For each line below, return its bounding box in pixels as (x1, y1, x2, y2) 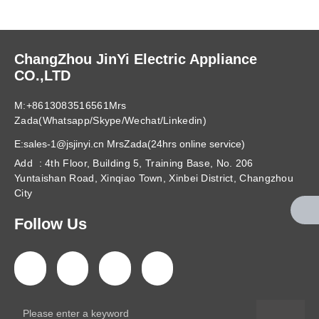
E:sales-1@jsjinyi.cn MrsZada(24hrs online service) (14, 138, 245, 150)
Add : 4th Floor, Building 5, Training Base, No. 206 (14, 157, 253, 169)
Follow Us (14, 215, 87, 234)
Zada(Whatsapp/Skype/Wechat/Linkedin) (14, 115, 206, 127)
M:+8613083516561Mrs (14, 100, 127, 112)
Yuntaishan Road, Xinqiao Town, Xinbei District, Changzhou (14, 172, 294, 184)
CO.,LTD (14, 68, 70, 84)
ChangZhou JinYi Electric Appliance (14, 51, 257, 68)
